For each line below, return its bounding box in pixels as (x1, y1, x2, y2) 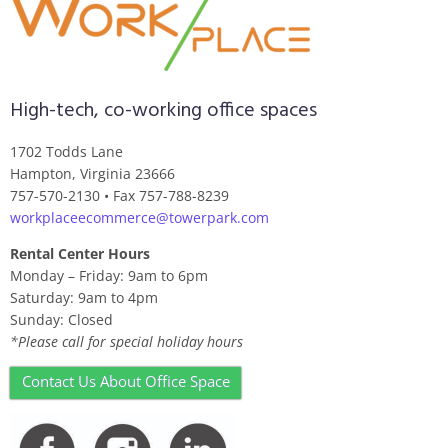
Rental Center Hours (10, 244, 150, 263)
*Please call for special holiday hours (10, 332, 243, 351)
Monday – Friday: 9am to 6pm (10, 266, 208, 285)
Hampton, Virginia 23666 (10, 164, 175, 183)
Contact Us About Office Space (21, 371, 230, 391)
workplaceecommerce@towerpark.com (10, 208, 269, 227)
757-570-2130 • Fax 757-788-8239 (10, 186, 229, 205)
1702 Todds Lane (10, 142, 123, 161)
